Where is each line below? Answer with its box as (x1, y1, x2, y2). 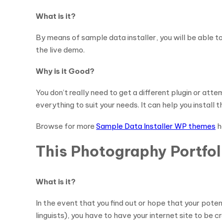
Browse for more (36, 121, 96, 131)
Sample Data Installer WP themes (96, 121, 216, 131)
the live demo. (36, 45, 85, 55)
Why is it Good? (36, 66, 95, 76)
